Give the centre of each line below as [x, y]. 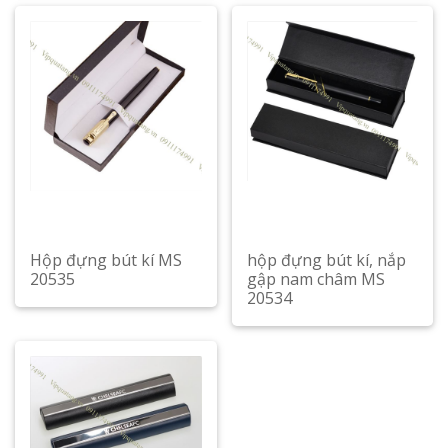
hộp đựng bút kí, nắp [326, 260]
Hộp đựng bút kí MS [106, 260]
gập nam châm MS [315, 279]
